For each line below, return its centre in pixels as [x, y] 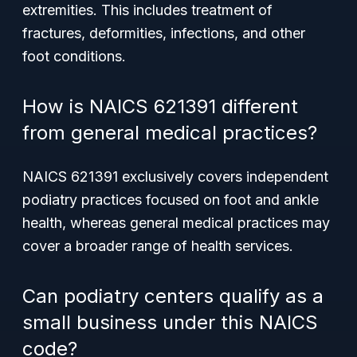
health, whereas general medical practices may [176, 223]
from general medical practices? [170, 133]
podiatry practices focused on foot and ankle [171, 200]
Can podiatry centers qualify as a [173, 296]
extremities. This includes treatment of [147, 10]
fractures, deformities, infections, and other [164, 33]
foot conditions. [74, 56]
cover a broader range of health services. [158, 246]
